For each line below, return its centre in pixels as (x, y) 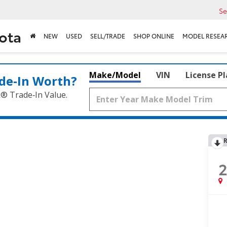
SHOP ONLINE (154, 35)
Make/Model (115, 75)
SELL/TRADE (108, 35)
